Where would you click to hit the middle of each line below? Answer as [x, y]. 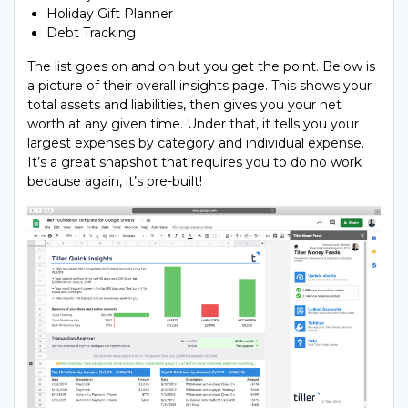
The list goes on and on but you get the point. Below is [201, 66]
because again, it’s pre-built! [115, 181]
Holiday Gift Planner [110, 13]
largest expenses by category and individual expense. [196, 143]
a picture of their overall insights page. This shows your [199, 85]
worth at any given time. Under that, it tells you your [193, 123]
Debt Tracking [91, 32]
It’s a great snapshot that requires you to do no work [194, 162]
